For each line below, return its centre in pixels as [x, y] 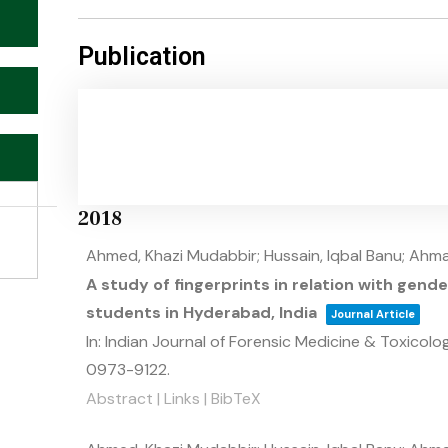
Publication [142, 56]
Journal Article [373, 314]
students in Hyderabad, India [201, 312]
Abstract [119, 398]
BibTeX [236, 398]
